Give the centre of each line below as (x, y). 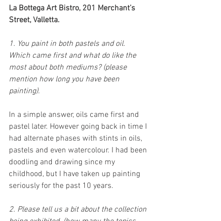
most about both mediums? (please (69, 68)
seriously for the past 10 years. (62, 186)
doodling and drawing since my (63, 163)
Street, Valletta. (34, 20)
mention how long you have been (65, 80)
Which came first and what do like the (74, 56)
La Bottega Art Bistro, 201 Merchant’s (73, 9)
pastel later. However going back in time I (79, 127)
